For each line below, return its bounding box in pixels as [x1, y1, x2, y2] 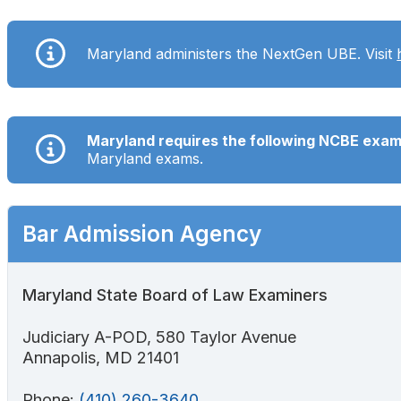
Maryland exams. [87, 149, 209, 168]
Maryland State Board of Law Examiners [22, 285, 328, 304]
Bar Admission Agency [22, 219, 261, 247]
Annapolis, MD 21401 [22, 347, 179, 367]
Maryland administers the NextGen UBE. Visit [87, 45, 397, 64]
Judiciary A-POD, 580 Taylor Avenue [22, 327, 296, 346]
